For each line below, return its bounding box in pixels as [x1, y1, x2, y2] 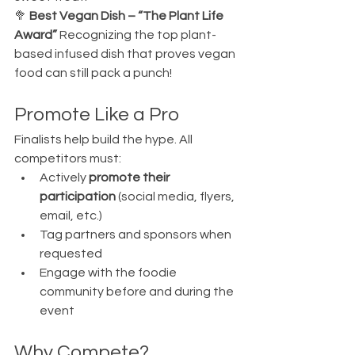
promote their [89, 171, 172, 184]
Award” [14, 29, 59, 41]
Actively [40, 171, 89, 184]
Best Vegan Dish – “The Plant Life [29, 10, 226, 22]
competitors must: [14, 152, 121, 165]
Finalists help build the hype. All [14, 133, 195, 146]
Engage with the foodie [40, 266, 179, 279]
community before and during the [40, 285, 236, 298]
